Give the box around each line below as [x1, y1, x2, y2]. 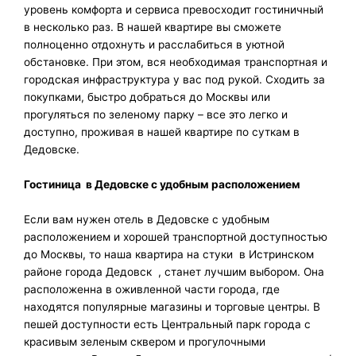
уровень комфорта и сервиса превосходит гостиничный [24, 3, 323, 17]
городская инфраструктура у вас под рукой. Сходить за [24, 73, 325, 87]
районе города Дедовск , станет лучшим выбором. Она [24, 265, 324, 279]
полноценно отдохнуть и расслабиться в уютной [24, 38, 284, 52]
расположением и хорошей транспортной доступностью [24, 230, 327, 244]
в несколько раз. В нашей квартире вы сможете [24, 21, 281, 34]
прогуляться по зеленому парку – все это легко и [24, 108, 288, 122]
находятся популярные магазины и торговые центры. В [24, 300, 320, 314]
